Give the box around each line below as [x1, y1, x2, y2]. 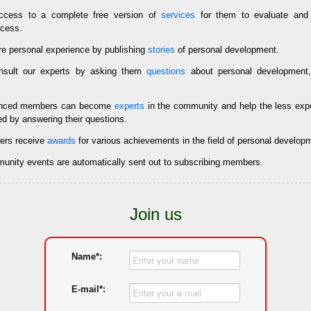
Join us [129, 205, 182, 224]
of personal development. [175, 44, 279, 55]
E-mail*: [71, 284, 106, 294]
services [161, 10, 196, 20]
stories [148, 44, 175, 55]
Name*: [71, 251, 102, 262]
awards [47, 135, 76, 146]
